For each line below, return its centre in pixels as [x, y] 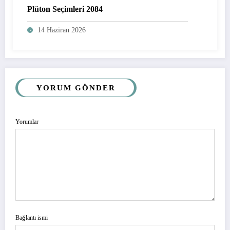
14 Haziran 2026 [62, 30]
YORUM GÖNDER [76, 88]
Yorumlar [27, 122]
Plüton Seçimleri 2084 [65, 9]
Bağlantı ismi [32, 217]
